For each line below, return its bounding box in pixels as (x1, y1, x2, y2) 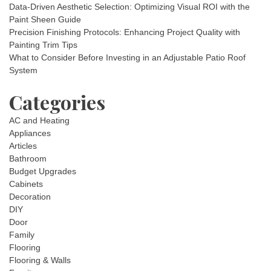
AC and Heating (9, 116, 70, 125)
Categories (9, 89, 105, 115)
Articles (9, 141, 37, 151)
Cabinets (9, 179, 43, 189)
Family (9, 230, 34, 240)
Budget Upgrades (9, 166, 76, 176)
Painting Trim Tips (9, 40, 77, 50)
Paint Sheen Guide (9, 15, 81, 24)
